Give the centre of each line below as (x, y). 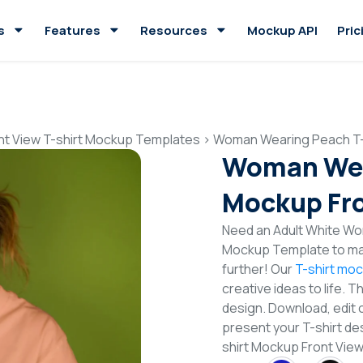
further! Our (258, 269)
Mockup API (282, 30)
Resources (174, 30)
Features (73, 30)
